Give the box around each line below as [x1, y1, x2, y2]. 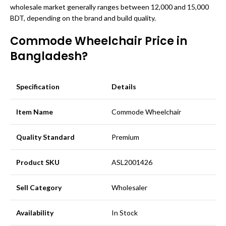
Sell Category [16, 183, 62, 192]
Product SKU [16, 158, 60, 166]
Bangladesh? [10, 48, 88, 64]
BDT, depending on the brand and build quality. [10, 14, 156, 22]
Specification [16, 82, 60, 91]
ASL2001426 [111, 158, 152, 166]
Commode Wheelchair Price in [10, 33, 187, 49]
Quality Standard [16, 133, 75, 141]
